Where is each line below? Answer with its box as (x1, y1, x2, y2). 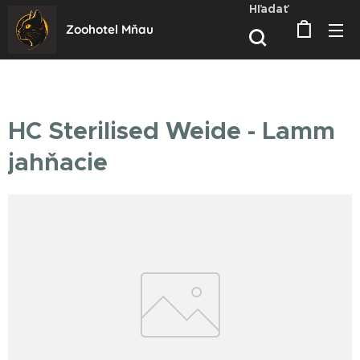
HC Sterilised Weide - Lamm (8, 116, 335, 146)
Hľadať (249, 2, 288, 16)
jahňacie (8, 147, 108, 178)
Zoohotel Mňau (66, 22, 153, 37)
